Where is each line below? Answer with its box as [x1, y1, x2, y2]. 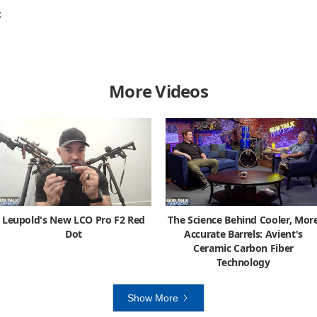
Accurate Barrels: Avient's [184, 226, 303, 241]
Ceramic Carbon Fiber [193, 241, 294, 255]
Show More [127, 292, 178, 304]
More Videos [109, 79, 208, 103]
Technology [217, 255, 270, 269]
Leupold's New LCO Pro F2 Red [1, 212, 146, 226]
